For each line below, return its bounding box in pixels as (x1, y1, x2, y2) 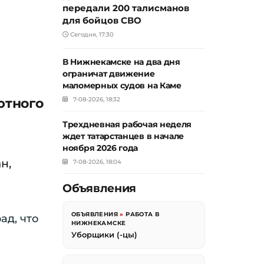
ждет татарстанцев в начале (62, 131, 184, 142)
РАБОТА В (126, 210, 160, 219)
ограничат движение (62, 68, 155, 80)
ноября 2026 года (62, 143, 138, 154)
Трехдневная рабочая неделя (62, 119, 192, 130)
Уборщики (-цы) (71, 230, 137, 240)
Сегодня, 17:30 (68, 31, 114, 39)
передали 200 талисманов (62, 2, 189, 14)
